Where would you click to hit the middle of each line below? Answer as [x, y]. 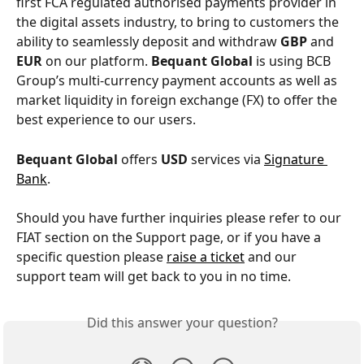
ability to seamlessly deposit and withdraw [148, 42]
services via [227, 159]
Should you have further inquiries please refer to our [180, 218]
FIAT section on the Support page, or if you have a [170, 238]
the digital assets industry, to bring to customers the [179, 22]
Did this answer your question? [182, 323]
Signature [296, 159]
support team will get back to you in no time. [154, 277]
